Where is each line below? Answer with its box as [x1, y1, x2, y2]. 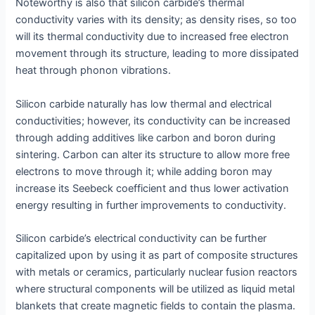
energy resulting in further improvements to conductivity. [15, 198, 287, 212]
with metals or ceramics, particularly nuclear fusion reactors [15, 265, 298, 278]
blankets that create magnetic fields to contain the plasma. [15, 299, 296, 312]
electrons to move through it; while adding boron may [15, 165, 273, 178]
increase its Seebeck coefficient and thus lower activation [15, 181, 290, 195]
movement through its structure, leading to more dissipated [15, 47, 300, 60]
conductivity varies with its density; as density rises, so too [15, 13, 297, 27]
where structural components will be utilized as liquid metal [15, 282, 295, 295]
